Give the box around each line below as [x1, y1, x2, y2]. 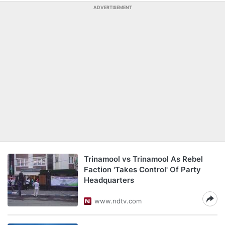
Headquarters [84, 175, 134, 185]
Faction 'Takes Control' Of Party [84, 165, 201, 174]
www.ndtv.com [94, 197, 142, 205]
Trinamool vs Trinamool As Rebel [84, 154, 203, 164]
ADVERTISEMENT [93, 5, 132, 10]
